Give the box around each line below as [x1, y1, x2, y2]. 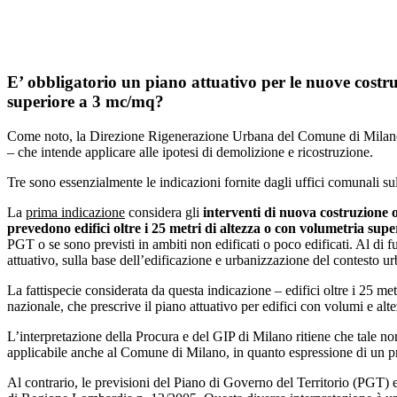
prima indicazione [26, 204, 125, 220]
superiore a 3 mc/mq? [7, 91, 164, 111]
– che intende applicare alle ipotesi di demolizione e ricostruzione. [7, 144, 373, 160]
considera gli [125, 204, 203, 220]
